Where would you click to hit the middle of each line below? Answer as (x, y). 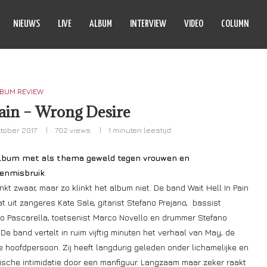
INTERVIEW (148, 24)
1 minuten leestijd (139, 130)
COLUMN (235, 24)
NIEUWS (27, 24)
